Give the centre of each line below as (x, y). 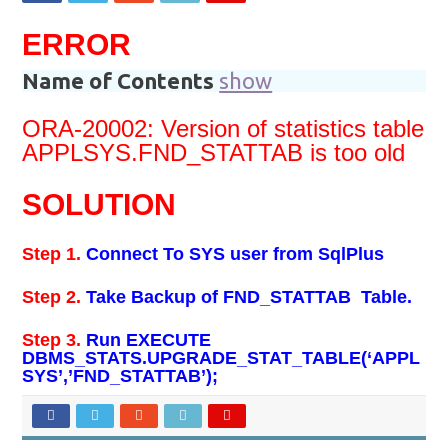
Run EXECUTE (146, 340)
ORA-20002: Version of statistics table (223, 128)
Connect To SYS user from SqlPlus (233, 254)
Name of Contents (118, 80)
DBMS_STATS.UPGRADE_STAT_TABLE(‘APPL (221, 358)
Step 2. (52, 297)
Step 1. (52, 254)
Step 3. (52, 340)
